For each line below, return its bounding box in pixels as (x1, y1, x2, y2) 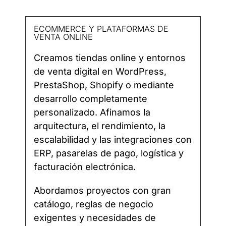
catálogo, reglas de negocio (34, 199, 153, 210)
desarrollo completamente (34, 93, 147, 104)
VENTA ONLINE (34, 32, 93, 42)
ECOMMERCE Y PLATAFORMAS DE (34, 24, 168, 34)
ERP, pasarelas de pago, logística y (34, 148, 184, 159)
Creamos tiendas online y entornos (34, 52, 186, 64)
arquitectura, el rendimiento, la (34, 121, 165, 132)
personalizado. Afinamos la (34, 107, 150, 118)
